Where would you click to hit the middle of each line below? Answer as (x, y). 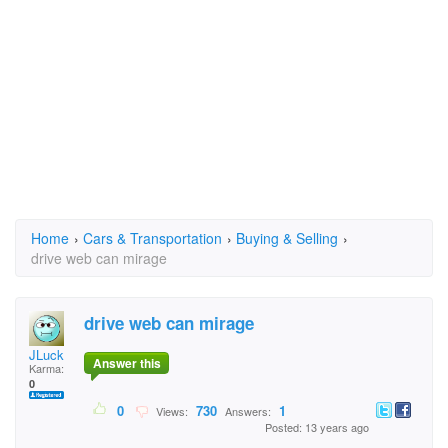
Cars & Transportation (152, 238)
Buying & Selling (287, 238)
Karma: (46, 368)
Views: (170, 411)
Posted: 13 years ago (317, 427)
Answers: (248, 411)
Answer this (126, 363)
